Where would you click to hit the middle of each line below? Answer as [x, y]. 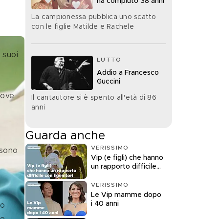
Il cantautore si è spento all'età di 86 [94, 98]
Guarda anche [65, 136]
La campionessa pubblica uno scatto [94, 17]
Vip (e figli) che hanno [127, 158]
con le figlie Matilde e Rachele [83, 27]
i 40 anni [105, 204]
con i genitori [112, 175]
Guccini [109, 81]
